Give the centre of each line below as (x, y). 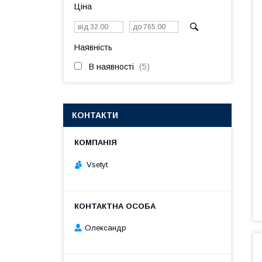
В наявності (111, 67)
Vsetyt (97, 164)
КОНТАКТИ (95, 115)
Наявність (93, 47)
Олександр (106, 228)
